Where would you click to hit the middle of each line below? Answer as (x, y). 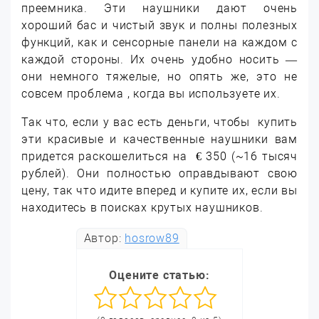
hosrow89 (152, 238)
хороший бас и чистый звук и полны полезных (159, 25)
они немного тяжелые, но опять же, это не (159, 76)
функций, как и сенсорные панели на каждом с (159, 42)
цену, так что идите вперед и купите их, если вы (159, 190)
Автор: (104, 238)
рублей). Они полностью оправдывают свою (159, 173)
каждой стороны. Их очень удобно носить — (159, 59)
